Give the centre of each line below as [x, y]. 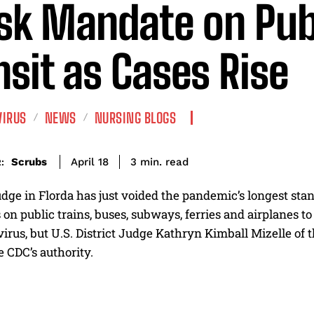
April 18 [90, 162]
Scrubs [29, 162]
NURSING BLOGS [135, 117]
